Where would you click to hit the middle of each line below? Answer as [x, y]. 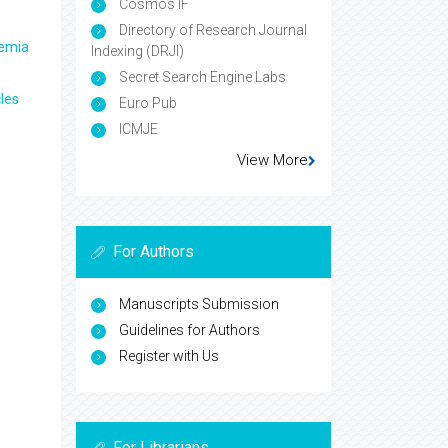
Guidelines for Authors [189, 330]
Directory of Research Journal [211, 30]
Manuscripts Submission [199, 304]
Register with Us [169, 356]
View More [272, 160]
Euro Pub [146, 103]
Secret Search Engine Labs [201, 77]
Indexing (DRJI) [137, 51]
